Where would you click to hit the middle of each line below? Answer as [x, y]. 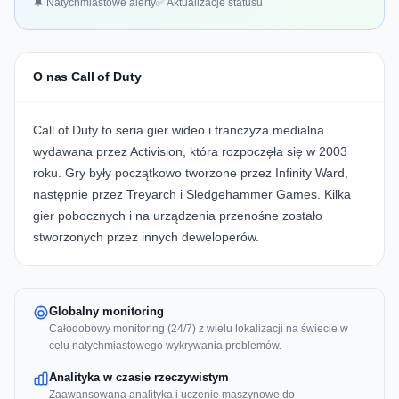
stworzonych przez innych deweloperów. [146, 237]
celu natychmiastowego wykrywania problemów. [165, 346]
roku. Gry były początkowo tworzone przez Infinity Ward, [191, 173]
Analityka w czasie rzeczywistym [139, 378]
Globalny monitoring [106, 312]
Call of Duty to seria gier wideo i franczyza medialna [179, 130]
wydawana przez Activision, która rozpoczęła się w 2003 [190, 152]
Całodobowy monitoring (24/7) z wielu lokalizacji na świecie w [199, 329]
